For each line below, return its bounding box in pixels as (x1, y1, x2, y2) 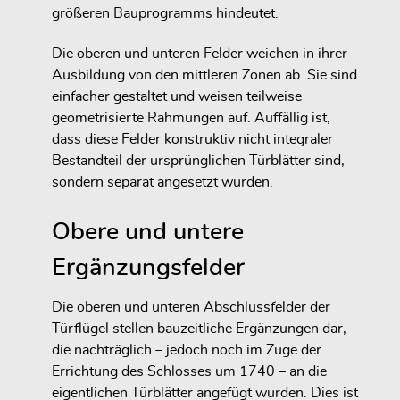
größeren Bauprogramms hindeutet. (52, 6, 279, 21)
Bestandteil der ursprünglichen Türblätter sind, (52, 154, 345, 169)
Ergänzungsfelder (52, 255, 245, 280)
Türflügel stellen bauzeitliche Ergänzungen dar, (52, 321, 346, 337)
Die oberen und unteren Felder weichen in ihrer (52, 46, 347, 62)
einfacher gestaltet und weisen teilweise (52, 89, 302, 104)
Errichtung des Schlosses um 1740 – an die (52, 364, 327, 379)
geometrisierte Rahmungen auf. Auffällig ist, (52, 111, 330, 126)
